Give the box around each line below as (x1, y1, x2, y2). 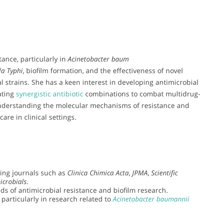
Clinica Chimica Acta (67, 168, 129, 177)
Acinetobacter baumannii (113, 194, 189, 203)
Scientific (151, 168, 178, 177)
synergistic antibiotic (16, 89, 83, 98)
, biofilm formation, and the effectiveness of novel (23, 65, 183, 75)
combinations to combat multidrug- (83, 89, 201, 98)
